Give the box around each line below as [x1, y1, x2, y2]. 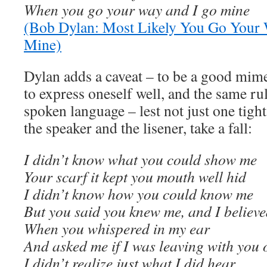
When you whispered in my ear [24, 218, 210, 238]
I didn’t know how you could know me [24, 184, 253, 204]
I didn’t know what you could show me [24, 149, 257, 169]
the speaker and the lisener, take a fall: [24, 117, 252, 138]
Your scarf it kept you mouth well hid [24, 166, 246, 187]
